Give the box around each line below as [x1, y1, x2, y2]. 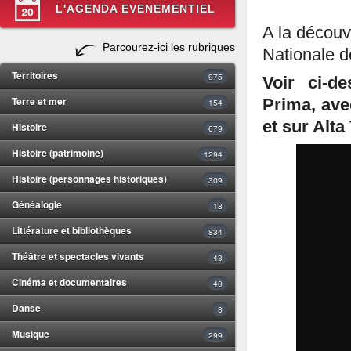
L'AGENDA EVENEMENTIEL [56, 2, 215, 15]
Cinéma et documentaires [12, 275, 127, 289]
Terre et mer [12, 94, 67, 108]
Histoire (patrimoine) [12, 146, 103, 160]
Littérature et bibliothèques [12, 223, 132, 237]
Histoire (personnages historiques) [12, 172, 167, 186]
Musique [12, 327, 49, 341]
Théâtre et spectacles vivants [12, 249, 144, 263]
